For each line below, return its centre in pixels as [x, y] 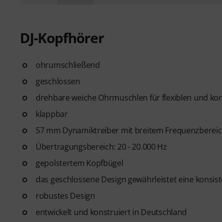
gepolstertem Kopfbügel [80, 163]
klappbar [52, 114]
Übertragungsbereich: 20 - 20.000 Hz [101, 147]
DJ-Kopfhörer [62, 38]
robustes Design [65, 196]
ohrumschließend [68, 65]
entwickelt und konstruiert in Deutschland [111, 212]
